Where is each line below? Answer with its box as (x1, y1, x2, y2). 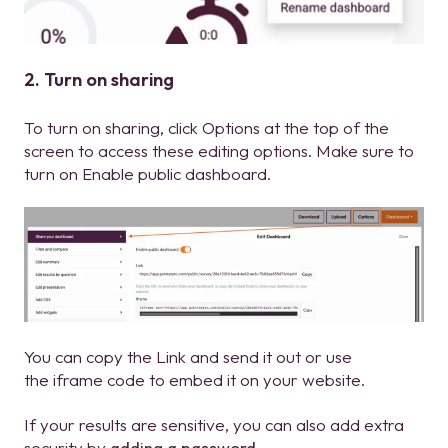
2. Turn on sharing (24, 68, 174, 92)
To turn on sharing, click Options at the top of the (24, 116, 389, 138)
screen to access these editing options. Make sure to (24, 139, 414, 161)
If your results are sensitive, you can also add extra (24, 414, 404, 436)
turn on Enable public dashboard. (24, 162, 271, 184)
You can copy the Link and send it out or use (24, 345, 352, 367)
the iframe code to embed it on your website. (24, 368, 365, 390)
